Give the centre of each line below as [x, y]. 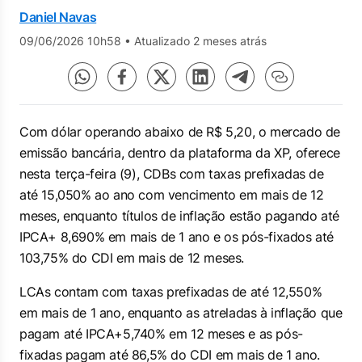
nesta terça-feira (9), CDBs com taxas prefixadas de [172, 174]
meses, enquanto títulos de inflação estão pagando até [179, 216]
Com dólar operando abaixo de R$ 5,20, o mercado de [180, 132]
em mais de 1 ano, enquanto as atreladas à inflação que [181, 313]
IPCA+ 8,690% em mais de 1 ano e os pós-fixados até [177, 237]
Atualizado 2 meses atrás [200, 41]
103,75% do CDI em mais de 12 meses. [132, 258]
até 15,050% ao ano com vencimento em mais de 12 [172, 195]
